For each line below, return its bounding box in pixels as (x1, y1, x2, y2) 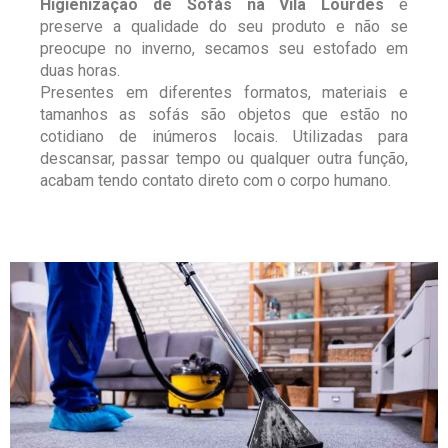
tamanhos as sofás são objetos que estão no (40, 104, 408, 124)
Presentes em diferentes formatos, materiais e (40, 82, 408, 102)
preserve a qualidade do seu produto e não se (40, 16, 408, 36)
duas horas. (40, 60, 124, 80)
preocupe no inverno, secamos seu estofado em (40, 38, 408, 58)
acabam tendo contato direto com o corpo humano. (40, 170, 395, 190)
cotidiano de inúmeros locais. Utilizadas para (40, 126, 408, 146)
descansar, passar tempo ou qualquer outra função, (40, 148, 408, 168)
